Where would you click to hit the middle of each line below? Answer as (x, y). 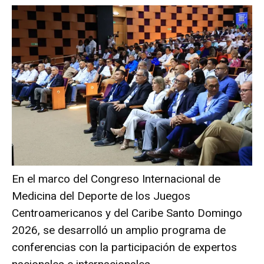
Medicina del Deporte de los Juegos (101, 196)
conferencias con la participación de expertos (124, 247)
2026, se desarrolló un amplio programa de (119, 230)
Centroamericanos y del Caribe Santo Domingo (127, 213)
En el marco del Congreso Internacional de (116, 179)
